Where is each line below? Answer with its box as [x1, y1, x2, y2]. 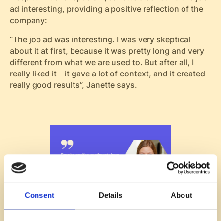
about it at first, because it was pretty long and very [9, 46, 204, 56]
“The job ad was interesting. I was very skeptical [9, 35, 190, 45]
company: [9, 16, 47, 26]
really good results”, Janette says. [9, 80, 137, 90]
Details [98, 191, 123, 200]
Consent [25, 191, 54, 200]
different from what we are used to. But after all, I [9, 58, 194, 68]
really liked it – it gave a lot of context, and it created [9, 69, 205, 79]
